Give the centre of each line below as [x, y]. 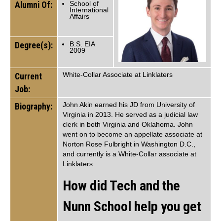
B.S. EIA [82, 44]
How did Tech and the [121, 186]
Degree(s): [34, 45]
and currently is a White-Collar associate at [129, 154]
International [89, 10]
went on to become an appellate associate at [132, 134]
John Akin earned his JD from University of [129, 105]
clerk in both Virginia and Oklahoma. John [128, 124]
